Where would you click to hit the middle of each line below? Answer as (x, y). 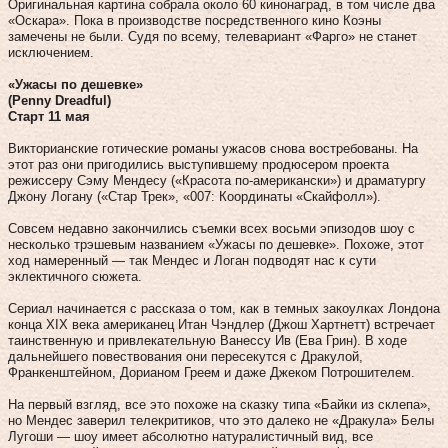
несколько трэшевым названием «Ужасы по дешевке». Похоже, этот (216, 244)
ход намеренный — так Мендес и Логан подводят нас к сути (192, 260)
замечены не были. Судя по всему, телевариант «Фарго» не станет (212, 36)
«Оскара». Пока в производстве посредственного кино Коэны (194, 20)
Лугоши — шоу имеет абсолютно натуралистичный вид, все (190, 436)
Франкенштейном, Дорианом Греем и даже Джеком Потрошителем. (211, 372)
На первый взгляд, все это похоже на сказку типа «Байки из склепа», (219, 404)
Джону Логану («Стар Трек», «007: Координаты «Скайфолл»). (194, 196)
